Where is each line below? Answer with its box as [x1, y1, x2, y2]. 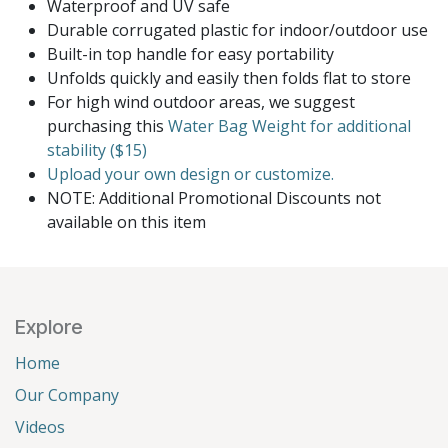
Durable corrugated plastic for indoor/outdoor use [47, 19, 428, 42]
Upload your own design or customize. [47, 163, 334, 186]
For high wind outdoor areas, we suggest [47, 91, 355, 114]
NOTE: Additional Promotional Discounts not [47, 187, 381, 210]
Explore [15, 314, 83, 339]
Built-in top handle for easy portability [47, 43, 334, 66]
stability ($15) [47, 139, 147, 162]
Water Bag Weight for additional [168, 115, 411, 138]
